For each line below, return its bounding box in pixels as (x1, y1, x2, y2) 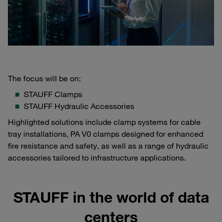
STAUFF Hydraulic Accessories (24, 101, 134, 111)
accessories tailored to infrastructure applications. (8, 153, 186, 163)
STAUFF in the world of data (13, 188, 209, 207)
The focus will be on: (8, 73, 81, 84)
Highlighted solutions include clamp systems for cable (8, 117, 201, 127)
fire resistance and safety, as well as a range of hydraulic (8, 141, 209, 151)
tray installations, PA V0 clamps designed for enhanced (8, 129, 203, 139)
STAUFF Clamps (24, 89, 82, 100)
